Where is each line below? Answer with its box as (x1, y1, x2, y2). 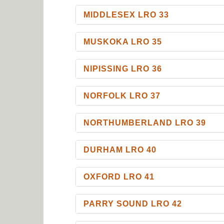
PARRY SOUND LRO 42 (83, 199, 182, 208)
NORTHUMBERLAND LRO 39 (83, 118, 206, 127)
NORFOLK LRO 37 (83, 91, 161, 100)
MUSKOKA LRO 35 (83, 37, 162, 46)
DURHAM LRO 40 (83, 145, 157, 154)
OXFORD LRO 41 (83, 172, 155, 181)
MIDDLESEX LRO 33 (83, 10, 169, 19)
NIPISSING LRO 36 (83, 64, 162, 73)
